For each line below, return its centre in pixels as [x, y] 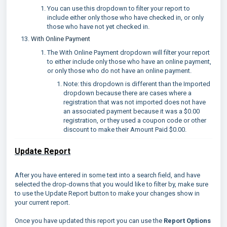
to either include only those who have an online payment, [129, 61]
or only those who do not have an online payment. [120, 70]
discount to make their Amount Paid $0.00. [125, 129]
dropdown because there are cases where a [127, 93]
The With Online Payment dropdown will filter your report [128, 52]
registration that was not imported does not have [135, 102]
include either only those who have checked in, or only [125, 17]
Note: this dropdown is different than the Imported [137, 84]
